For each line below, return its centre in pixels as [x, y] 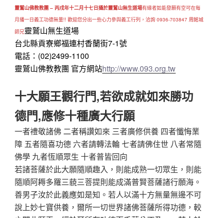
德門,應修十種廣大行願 [75, 115]
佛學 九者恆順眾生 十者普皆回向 [71, 156]
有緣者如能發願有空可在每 [171, 8]
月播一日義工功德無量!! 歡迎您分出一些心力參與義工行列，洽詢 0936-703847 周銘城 [109, 20]
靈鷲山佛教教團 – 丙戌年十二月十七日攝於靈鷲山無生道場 [78, 8]
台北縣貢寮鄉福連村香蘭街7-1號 [71, 43]
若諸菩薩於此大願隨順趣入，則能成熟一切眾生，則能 [108, 169]
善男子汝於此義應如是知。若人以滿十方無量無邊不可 [108, 194]
